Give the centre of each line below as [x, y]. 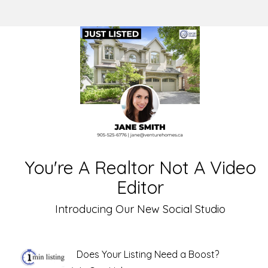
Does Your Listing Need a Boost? [148, 254]
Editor [140, 187]
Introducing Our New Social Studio [140, 209]
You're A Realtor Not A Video [140, 167]
